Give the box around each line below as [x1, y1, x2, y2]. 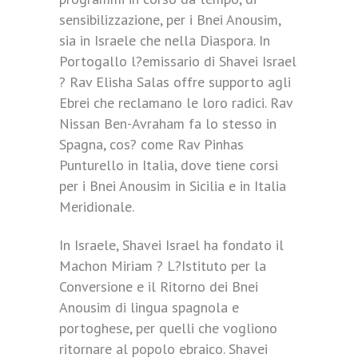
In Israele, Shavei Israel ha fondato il [59, 236, 284, 254]
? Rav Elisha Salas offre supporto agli [59, 73, 291, 91]
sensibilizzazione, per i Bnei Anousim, [59, 10, 280, 29]
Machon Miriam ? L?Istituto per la [59, 257, 266, 275]
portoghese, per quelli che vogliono [59, 319, 277, 337]
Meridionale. [59, 197, 134, 216]
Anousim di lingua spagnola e [59, 298, 239, 316]
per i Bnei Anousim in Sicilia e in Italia [59, 177, 286, 195]
